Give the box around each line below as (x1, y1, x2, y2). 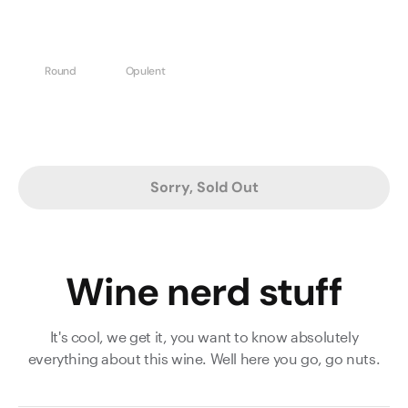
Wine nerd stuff (66, 266, 342, 317)
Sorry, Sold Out (149, 177, 259, 197)
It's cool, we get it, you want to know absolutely (49, 327, 359, 345)
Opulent (125, 63, 166, 78)
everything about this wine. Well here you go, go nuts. (27, 349, 381, 367)
